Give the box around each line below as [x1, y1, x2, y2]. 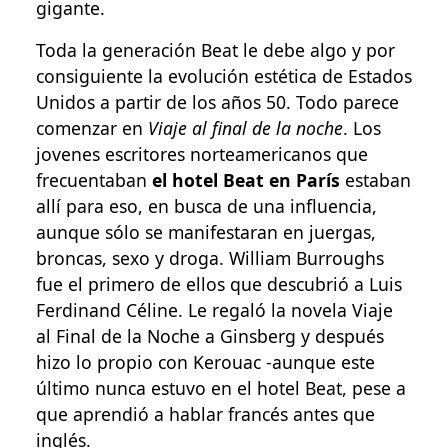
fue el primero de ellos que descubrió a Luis [36, 271, 402, 296]
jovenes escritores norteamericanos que [36, 141, 368, 166]
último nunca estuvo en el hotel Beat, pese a [36, 375, 406, 400]
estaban [340, 167, 411, 192]
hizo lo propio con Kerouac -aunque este [36, 349, 375, 374]
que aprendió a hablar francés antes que [36, 401, 375, 426]
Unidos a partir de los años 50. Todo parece [36, 89, 399, 114]
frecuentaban [36, 167, 152, 192]
